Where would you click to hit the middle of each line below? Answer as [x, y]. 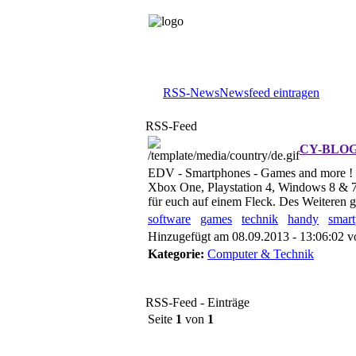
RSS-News [191, 93]
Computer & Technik [261, 254]
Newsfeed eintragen [269, 93]
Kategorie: [176, 254]
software [169, 219]
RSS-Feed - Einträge [197, 302]
